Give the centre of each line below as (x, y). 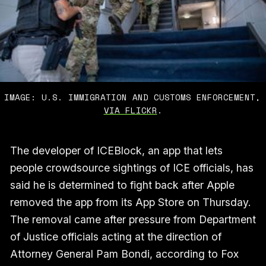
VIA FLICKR (130, 110)
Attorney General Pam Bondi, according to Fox (124, 254)
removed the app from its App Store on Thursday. (130, 202)
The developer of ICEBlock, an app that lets (116, 151)
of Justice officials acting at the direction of (115, 237)
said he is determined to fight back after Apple (122, 185)
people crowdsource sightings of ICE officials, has (132, 168)
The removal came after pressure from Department (133, 220)
